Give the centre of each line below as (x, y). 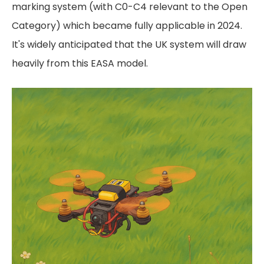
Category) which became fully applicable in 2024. (127, 26)
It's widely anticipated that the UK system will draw (129, 44)
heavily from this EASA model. (80, 63)
